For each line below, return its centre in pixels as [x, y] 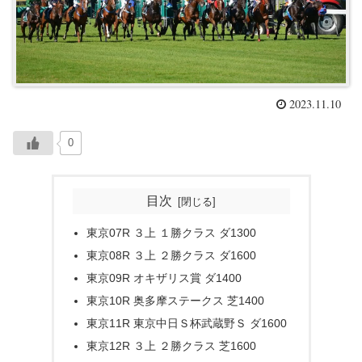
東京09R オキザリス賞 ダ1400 [164, 278]
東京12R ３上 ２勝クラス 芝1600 [171, 345]
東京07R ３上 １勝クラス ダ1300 [171, 233]
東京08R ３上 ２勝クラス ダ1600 [171, 256]
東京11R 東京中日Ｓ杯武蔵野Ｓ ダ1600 [186, 323]
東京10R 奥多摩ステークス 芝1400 [175, 301]
